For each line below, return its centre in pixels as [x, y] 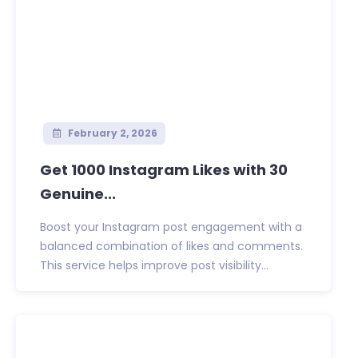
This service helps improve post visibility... [154, 266]
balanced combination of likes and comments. [171, 247]
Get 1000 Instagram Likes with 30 [164, 170]
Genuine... [78, 194]
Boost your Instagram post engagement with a [171, 227]
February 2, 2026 [111, 133]
